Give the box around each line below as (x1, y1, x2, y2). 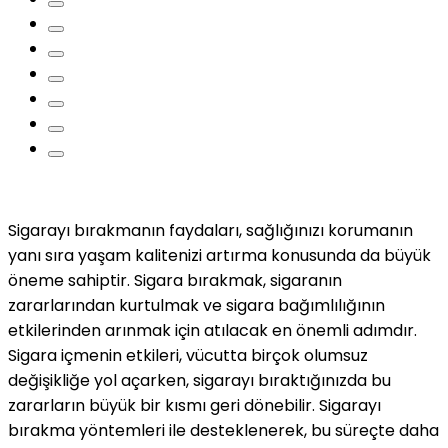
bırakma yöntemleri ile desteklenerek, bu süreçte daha (8, 418, 439, 442)
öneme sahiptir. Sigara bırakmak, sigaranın (8, 268, 342, 292)
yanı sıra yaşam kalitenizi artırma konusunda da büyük (8, 243, 431, 267)
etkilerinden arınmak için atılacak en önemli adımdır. (8, 318, 417, 342)
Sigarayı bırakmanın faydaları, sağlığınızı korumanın (8, 218, 413, 242)
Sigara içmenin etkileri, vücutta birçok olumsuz (8, 343, 368, 367)
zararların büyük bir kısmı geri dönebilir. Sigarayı (8, 393, 381, 417)
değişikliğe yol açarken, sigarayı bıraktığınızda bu (8, 368, 391, 392)
